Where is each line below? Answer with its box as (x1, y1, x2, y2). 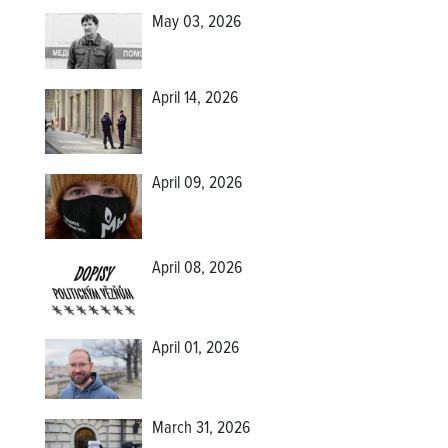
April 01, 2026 (152, 337, 240, 360)
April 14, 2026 (152, 87, 239, 110)
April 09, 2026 (152, 172, 243, 195)
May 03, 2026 (152, 12, 242, 35)
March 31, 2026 (152, 418, 251, 441)
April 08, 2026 (152, 257, 243, 280)
